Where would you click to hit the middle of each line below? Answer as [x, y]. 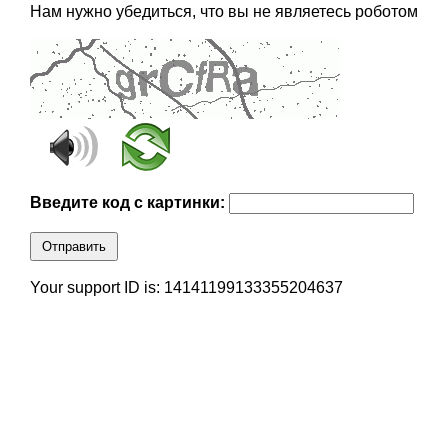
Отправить [73, 247]
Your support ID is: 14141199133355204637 [186, 288]
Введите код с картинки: [129, 203]
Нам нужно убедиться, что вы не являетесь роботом [223, 12]
